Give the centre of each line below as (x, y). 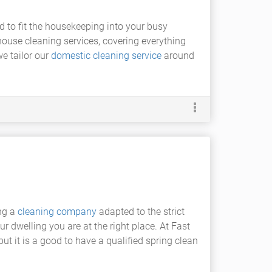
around (178, 56)
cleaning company (57, 212)
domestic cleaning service (106, 56)
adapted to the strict (141, 212)
